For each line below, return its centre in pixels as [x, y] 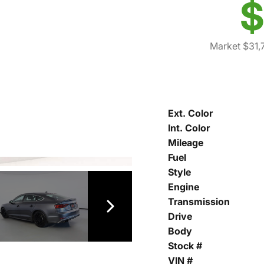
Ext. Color [190, 113]
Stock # [185, 246]
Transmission [199, 202]
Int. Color [189, 128]
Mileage [186, 143]
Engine [184, 187]
